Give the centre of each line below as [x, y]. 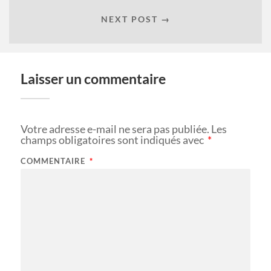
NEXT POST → [135, 19]
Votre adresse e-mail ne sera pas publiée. [115, 129]
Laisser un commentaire [93, 79]
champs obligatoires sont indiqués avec [113, 140]
